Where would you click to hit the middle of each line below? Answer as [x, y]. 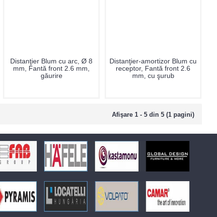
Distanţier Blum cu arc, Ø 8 [51, 61]
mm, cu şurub [153, 76]
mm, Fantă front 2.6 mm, [51, 68]
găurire [51, 76]
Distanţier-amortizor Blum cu [153, 61]
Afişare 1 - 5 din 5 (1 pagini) [153, 115]
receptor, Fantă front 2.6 [153, 68]
